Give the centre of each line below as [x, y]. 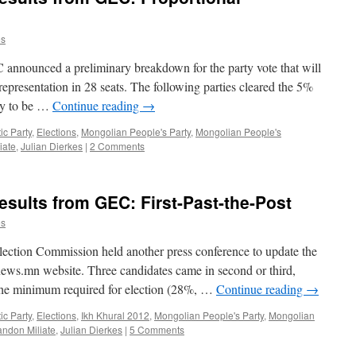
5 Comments [157, 329]
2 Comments [117, 146]
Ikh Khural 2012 [115, 315]
